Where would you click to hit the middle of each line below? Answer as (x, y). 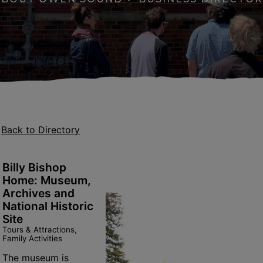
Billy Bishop (34, 167)
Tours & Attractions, (39, 230)
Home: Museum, (46, 180)
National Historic (48, 206)
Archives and (38, 193)
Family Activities (32, 238)
